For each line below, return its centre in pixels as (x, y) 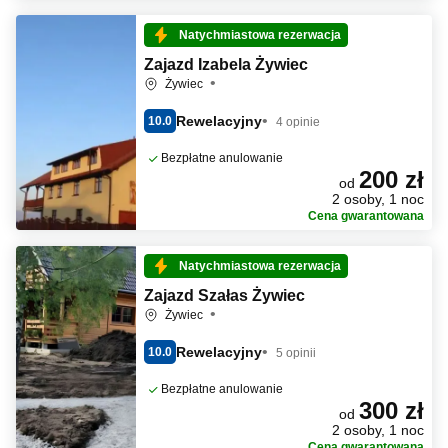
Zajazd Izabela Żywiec (226, 64)
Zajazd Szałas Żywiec (224, 295)
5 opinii (296, 352)
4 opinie (298, 121)
